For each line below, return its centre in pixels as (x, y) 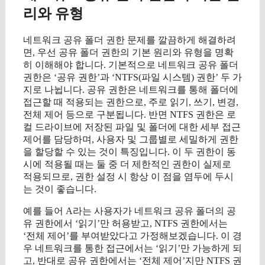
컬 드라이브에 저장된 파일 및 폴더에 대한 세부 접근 (132, 127)
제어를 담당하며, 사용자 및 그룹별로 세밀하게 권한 (131, 140)
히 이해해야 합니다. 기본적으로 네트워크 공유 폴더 (131, 65)
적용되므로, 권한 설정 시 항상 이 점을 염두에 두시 (128, 177)
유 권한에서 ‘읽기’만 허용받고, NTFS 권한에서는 (125, 224)
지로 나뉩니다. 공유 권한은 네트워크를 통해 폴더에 (131, 90)
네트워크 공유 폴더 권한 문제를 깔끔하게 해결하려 (130, 40)
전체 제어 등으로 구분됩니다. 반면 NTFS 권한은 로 (130, 115)
